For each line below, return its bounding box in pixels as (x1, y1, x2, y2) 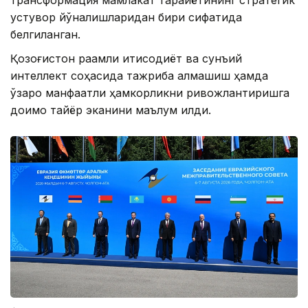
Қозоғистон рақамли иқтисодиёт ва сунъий (10, 52, 242, 66)
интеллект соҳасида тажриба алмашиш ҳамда (10, 69, 268, 83)
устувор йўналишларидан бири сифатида (10, 10, 242, 25)
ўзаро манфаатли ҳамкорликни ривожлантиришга (10, 86, 289, 100)
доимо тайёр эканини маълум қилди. (10, 103, 211, 118)
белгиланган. (10, 27, 80, 42)
